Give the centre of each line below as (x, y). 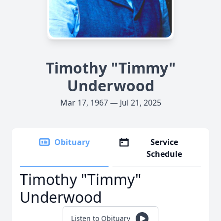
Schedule (165, 154)
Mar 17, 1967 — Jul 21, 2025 (110, 103)
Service (165, 142)
